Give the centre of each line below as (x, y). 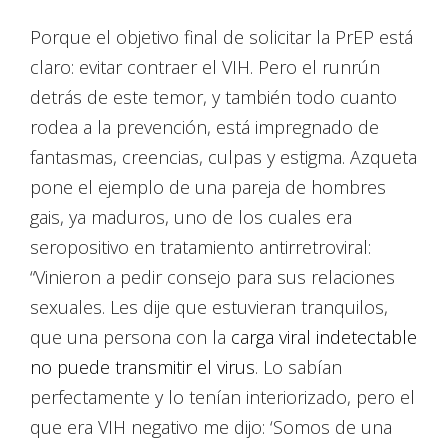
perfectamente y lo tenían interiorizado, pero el (222, 397)
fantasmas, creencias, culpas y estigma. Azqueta (223, 157)
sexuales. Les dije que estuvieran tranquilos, (209, 307)
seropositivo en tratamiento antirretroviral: (200, 247)
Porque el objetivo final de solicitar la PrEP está (221, 37)
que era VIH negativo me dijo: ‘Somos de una (211, 427)
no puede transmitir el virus (142, 367)
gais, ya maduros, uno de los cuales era (191, 217)
